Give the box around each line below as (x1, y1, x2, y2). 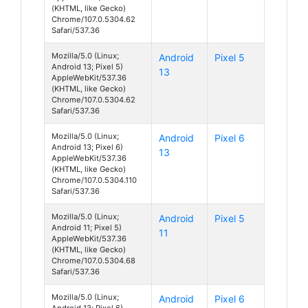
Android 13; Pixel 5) (52, 61, 123, 71)
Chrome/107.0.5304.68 (52, 255, 135, 265)
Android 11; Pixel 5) (52, 222, 122, 232)
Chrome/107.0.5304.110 (52, 175, 137, 185)
